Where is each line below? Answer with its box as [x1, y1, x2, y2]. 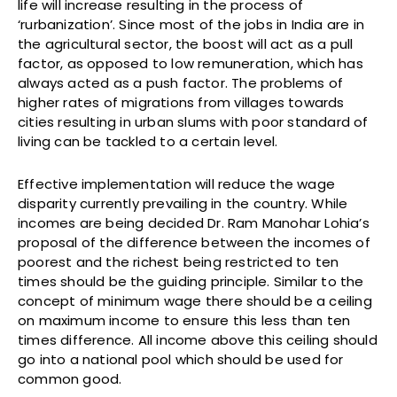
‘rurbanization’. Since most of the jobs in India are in [18, 14, 365, 34]
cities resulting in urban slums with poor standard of [18, 112, 369, 131]
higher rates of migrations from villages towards [18, 92, 345, 112]
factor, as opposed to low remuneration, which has [18, 53, 363, 73]
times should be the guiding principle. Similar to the [18, 271, 364, 291]
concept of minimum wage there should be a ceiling [18, 291, 372, 310]
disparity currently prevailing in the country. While [18, 193, 348, 213]
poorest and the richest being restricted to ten [18, 252, 339, 271]
